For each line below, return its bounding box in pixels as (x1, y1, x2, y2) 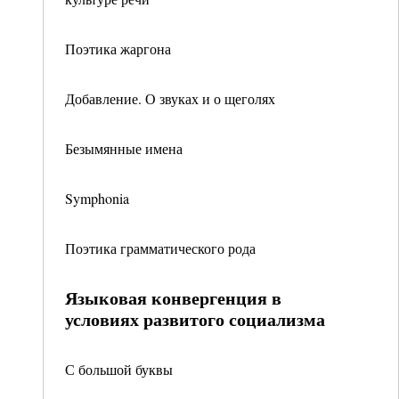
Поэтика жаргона (65, 39, 171, 58)
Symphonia (65, 189, 129, 208)
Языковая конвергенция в (65, 285, 281, 311)
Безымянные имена (65, 139, 183, 158)
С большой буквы (65, 360, 173, 379)
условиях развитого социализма (65, 306, 325, 332)
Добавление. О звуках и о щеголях (65, 89, 275, 108)
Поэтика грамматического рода (65, 239, 256, 257)
